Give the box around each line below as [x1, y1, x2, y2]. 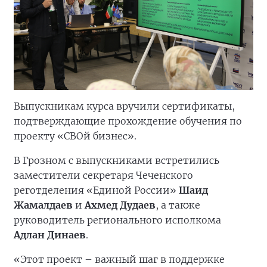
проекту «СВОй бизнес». [14, 130, 136, 142]
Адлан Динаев [14, 229, 86, 241]
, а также [156, 199, 200, 211]
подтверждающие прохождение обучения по [14, 115, 242, 127]
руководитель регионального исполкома [14, 214, 221, 226]
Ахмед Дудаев [85, 199, 156, 211]
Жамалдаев [14, 199, 73, 211]
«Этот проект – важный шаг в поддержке [14, 253, 225, 265]
